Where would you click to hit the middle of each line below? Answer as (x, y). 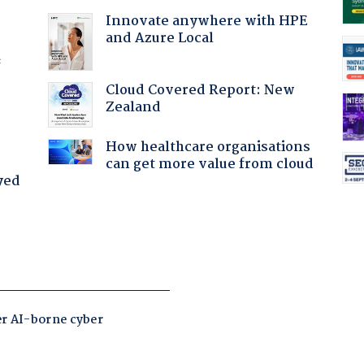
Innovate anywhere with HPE (206, 21)
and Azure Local (159, 38)
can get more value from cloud (209, 165)
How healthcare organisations (208, 148)
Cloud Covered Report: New (200, 90)
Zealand (133, 107)
